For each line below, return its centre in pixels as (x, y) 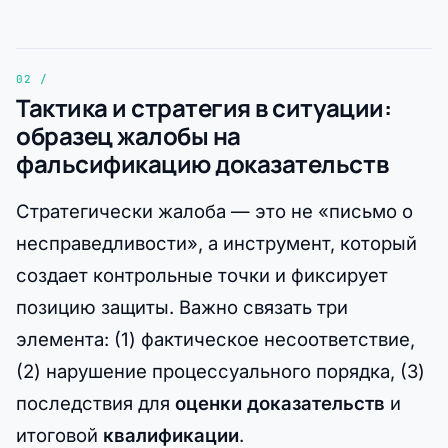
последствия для (95, 402)
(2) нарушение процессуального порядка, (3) (220, 370)
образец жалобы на (128, 135)
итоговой (59, 434)
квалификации (171, 434)
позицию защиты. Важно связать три (182, 306)
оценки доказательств (280, 402)
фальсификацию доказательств (202, 163)
